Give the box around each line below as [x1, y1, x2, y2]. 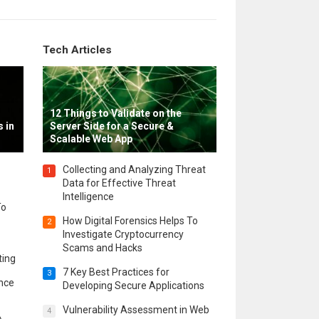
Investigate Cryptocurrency [62, 229, 184, 241]
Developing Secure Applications [62, 280, 204, 292]
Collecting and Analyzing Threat [62, 164, 206, 176]
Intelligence [62, 191, 114, 203]
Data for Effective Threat [62, 177, 176, 189]
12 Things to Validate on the [49, 108, 182, 120]
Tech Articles [42, 43, 112, 56]
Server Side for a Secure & [49, 120, 174, 132]
